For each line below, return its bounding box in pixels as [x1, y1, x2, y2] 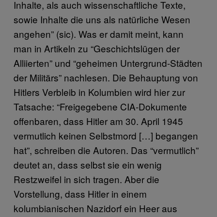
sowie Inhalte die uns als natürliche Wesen [14, 13, 190, 26]
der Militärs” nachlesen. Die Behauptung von [14, 71, 198, 84]
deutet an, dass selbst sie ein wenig [14, 158, 162, 171]
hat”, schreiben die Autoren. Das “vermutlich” [14, 143, 199, 157]
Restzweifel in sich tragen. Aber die [14, 172, 159, 186]
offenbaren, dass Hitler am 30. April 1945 [14, 114, 183, 128]
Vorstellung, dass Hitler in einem [14, 187, 147, 201]
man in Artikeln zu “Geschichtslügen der [14, 42, 180, 55]
